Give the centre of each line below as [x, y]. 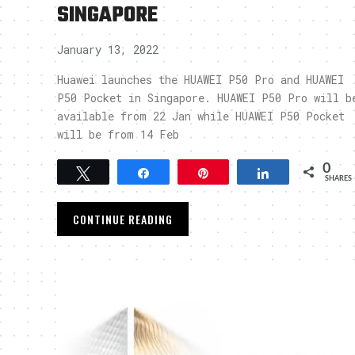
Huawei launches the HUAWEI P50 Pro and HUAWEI [200, 80]
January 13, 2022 [108, 50]
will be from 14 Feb [118, 134]
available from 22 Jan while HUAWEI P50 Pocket [201, 116]
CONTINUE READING [123, 219]
